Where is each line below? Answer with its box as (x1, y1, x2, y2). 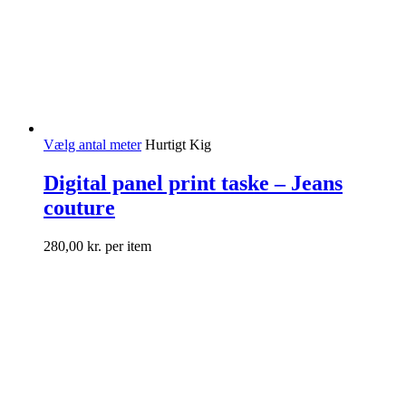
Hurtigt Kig (145, 137, 211, 153)
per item (101, 238, 151, 255)
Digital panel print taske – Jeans (43, 171, 343, 196)
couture (43, 196, 115, 220)
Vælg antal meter (43, 137, 141, 153)
